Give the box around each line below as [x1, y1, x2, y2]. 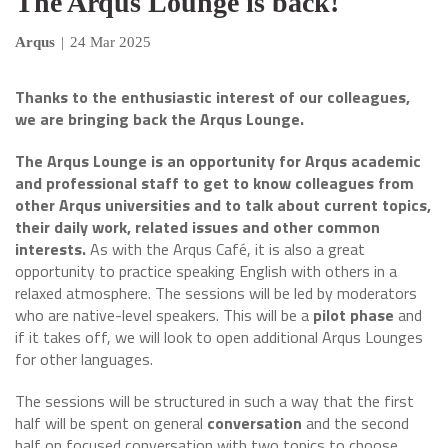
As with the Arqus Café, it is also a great [86, 237, 365, 261]
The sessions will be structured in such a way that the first [15, 389, 414, 413]
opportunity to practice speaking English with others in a [15, 259, 397, 283]
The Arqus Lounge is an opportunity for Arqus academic [15, 149, 421, 173]
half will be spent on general [15, 411, 207, 435]
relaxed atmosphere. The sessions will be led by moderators [15, 281, 417, 305]
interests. [15, 237, 86, 261]
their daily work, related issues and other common [15, 215, 380, 239]
